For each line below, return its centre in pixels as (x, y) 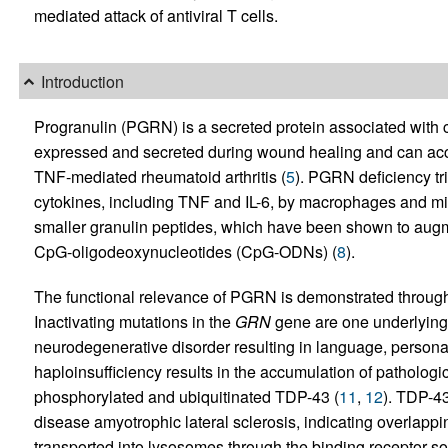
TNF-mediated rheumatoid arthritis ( (159, 177)
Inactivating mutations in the (134, 322)
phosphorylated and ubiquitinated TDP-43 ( (186, 397)
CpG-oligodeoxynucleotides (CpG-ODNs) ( (185, 252)
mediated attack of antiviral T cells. (155, 15)
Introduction (82, 81)
